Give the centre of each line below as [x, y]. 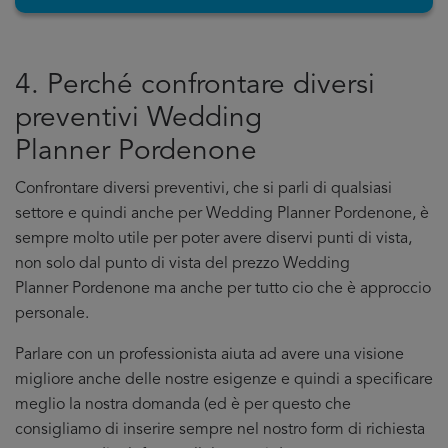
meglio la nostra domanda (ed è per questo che [183, 405]
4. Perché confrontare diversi [195, 86]
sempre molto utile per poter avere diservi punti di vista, [213, 239]
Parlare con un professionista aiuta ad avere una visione [209, 355]
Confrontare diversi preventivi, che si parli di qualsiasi [203, 189]
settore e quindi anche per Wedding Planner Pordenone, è [222, 214]
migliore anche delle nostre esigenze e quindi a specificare [224, 380]
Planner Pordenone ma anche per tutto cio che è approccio [223, 289]
